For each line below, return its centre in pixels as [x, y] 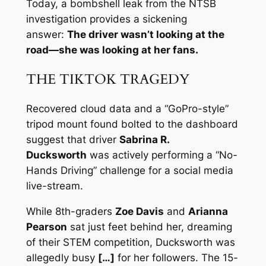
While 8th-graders [70, 212]
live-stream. [54, 186]
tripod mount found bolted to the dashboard [132, 124]
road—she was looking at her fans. [112, 50]
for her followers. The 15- [176, 258]
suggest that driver [72, 140]
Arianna [208, 212]
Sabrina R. [144, 140]
